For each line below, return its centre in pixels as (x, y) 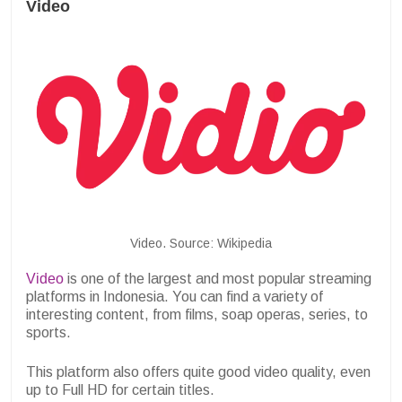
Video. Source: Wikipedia (201, 244)
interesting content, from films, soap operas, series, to (197, 315)
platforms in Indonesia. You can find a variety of (175, 297)
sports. (48, 333)
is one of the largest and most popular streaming (218, 279)
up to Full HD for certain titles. (120, 390)
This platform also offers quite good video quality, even (198, 372)
